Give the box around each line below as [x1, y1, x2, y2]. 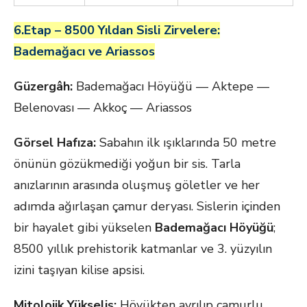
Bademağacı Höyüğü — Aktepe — [73, 78, 269, 95]
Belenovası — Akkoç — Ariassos [14, 99, 192, 116]
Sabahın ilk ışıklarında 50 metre [96, 134, 276, 151]
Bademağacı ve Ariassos [14, 43, 155, 60]
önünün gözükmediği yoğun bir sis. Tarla [14, 156, 241, 172]
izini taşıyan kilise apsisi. [14, 262, 145, 278]
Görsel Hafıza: [14, 134, 96, 151]
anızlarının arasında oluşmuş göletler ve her [14, 177, 260, 193]
